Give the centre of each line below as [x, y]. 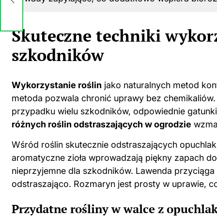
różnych [30, 124]
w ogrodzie [168, 124]
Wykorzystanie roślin [57, 85]
